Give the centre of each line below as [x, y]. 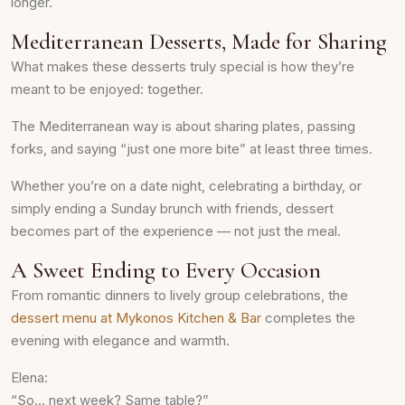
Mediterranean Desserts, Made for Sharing [199, 42]
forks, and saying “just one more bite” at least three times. [192, 149]
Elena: [29, 377]
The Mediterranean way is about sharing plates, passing [183, 126]
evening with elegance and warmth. [120, 340]
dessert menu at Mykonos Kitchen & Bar [136, 318]
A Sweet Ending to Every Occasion [166, 270]
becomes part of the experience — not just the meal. [176, 231]
